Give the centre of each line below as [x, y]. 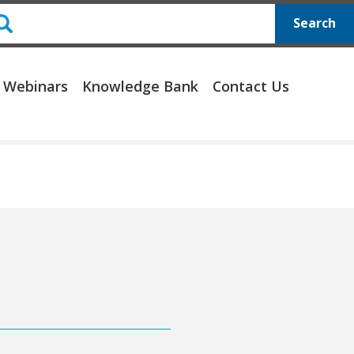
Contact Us [251, 86]
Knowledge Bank [141, 86]
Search [314, 23]
